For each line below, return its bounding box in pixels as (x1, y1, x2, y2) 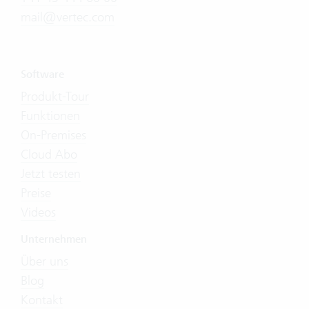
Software (21, 68, 64, 82)
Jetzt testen (21, 166, 81, 182)
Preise (21, 185, 51, 201)
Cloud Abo (21, 146, 77, 163)
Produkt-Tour (21, 88, 89, 105)
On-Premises (21, 127, 86, 143)
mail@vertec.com (21, 9, 114, 26)
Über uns (21, 253, 68, 270)
